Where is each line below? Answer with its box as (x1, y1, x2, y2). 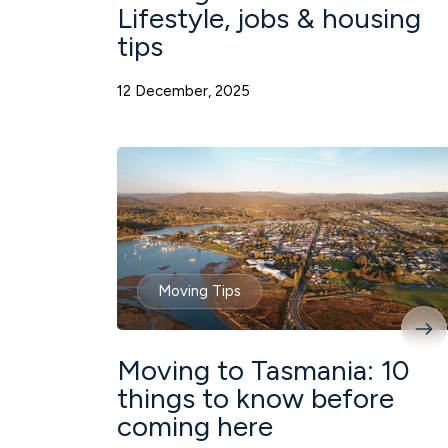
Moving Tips (158, 281, 241, 300)
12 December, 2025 (117, 82, 250, 101)
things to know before (117, 381, 394, 416)
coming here (117, 409, 273, 444)
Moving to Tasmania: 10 (117, 353, 410, 388)
